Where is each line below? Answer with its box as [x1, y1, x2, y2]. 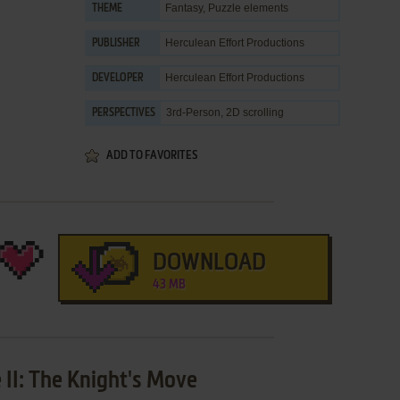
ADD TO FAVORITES [106, 150, 197, 162]
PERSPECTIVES [92, 108, 155, 119]
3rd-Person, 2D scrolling [166, 106, 284, 119]
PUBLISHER [92, 38, 140, 49]
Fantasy [165, 2, 203, 14]
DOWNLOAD [152, 252, 266, 275]
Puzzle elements [208, 2, 288, 14]
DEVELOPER [92, 73, 144, 84]
